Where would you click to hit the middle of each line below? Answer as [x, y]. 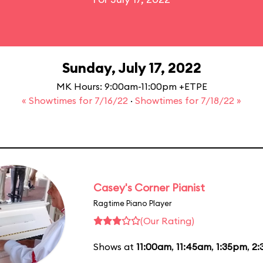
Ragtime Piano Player [133, 203]
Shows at [115, 246]
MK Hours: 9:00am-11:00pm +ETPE [131, 86]
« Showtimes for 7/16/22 [76, 100]
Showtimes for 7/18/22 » [188, 100]
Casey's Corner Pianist [149, 187]
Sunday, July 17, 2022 [131, 68]
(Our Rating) [167, 220]
